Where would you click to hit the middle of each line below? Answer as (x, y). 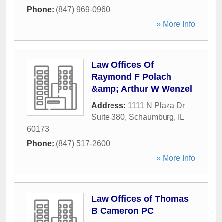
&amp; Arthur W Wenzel (142, 89)
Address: (110, 105)
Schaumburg (151, 117)
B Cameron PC (122, 211)
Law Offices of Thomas (140, 199)
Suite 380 (108, 117)
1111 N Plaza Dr (156, 105)
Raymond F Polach (131, 77)
